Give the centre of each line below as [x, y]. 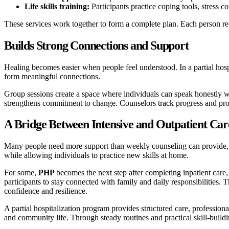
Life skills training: [57, 6]
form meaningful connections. [52, 76]
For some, [21, 173]
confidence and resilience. [46, 191]
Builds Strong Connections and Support [96, 45]
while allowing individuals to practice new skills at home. [96, 155]
